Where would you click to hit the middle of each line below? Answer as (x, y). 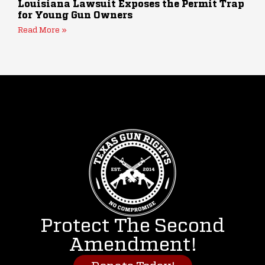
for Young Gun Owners (75, 16)
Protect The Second (132, 226)
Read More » (42, 31)
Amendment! (132, 245)
